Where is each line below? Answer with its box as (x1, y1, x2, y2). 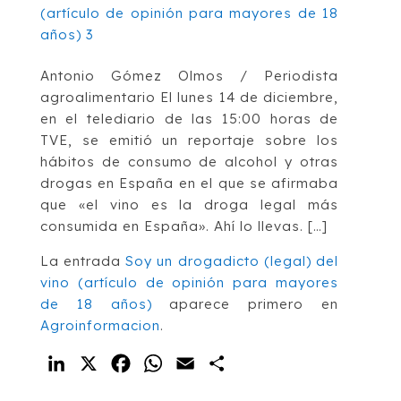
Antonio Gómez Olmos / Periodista (39, 66, 339, 84)
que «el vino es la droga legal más (39, 195, 339, 213)
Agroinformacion (39, 316, 160, 334)
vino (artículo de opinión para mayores (39, 273, 339, 291)
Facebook (132, 354, 209, 372)
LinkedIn (68, 354, 134, 372)
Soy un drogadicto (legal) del (125, 252, 339, 269)
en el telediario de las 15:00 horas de (39, 109, 339, 127)
